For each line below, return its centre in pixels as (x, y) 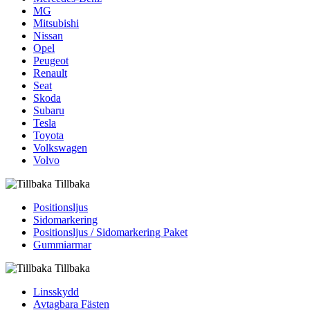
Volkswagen (60, 148)
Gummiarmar (62, 245)
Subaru (49, 111)
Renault (50, 73)
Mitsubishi (56, 24)
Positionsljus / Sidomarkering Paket (110, 232)
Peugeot (51, 61)
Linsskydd (56, 292)
